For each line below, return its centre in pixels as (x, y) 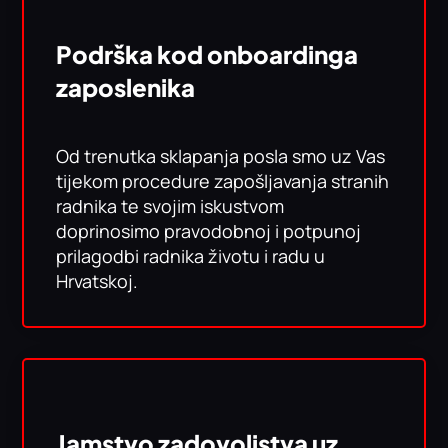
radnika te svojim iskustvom (170, 206)
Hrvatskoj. (97, 281)
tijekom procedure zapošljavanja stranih (223, 181)
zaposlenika (126, 87)
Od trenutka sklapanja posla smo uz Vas (221, 156)
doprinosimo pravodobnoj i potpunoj (209, 231)
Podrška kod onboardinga (207, 54)
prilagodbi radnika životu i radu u (191, 256)
